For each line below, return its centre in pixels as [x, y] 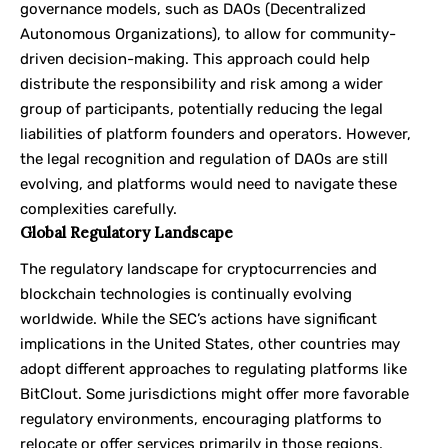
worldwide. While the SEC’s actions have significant [198, 318]
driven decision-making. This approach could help [195, 59]
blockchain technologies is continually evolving [186, 293]
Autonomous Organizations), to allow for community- [208, 34]
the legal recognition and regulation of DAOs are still [204, 159]
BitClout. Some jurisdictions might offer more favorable [214, 393]
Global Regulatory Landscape [126, 233]
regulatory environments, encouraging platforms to [201, 418]
